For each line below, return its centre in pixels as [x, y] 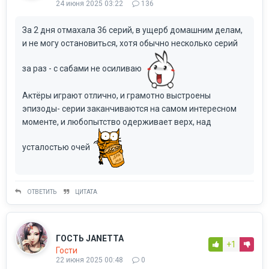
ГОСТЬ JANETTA [90, 238]
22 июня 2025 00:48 [89, 260]
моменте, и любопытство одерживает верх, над [117, 122]
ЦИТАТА [86, 192]
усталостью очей [57, 147]
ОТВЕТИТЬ [42, 192]
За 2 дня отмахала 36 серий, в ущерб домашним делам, [132, 30]
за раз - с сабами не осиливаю [83, 68]
